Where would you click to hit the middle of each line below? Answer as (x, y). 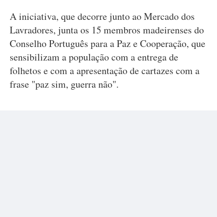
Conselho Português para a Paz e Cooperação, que (108, 43)
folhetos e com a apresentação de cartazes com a (105, 70)
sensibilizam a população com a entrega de (94, 57)
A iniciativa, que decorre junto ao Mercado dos (102, 16)
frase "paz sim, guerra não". (66, 84)
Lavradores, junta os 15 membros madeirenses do (107, 30)
